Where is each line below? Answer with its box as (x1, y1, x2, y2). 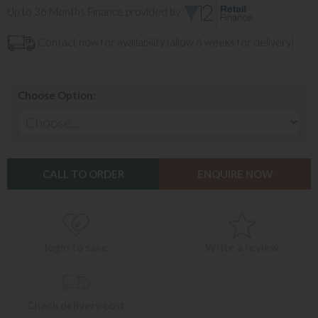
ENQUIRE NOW (197, 168, 273, 180)
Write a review (205, 241, 279, 253)
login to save (44, 241, 108, 253)
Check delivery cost (27, 299, 125, 312)
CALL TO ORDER (42, 168, 124, 180)
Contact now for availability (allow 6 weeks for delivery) (35, 35, 294, 48)
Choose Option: (18, 89, 96, 102)
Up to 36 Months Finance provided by (7, 5, 182, 18)
